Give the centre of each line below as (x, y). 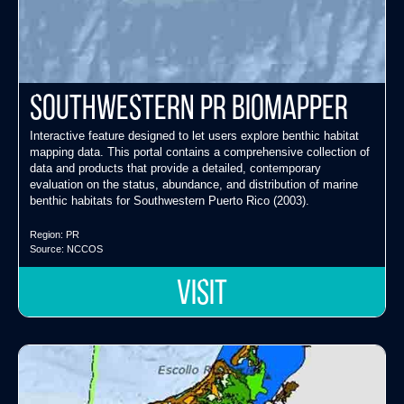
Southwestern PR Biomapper (189, 111)
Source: (48, 249)
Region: (48, 235)
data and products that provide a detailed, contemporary (175, 169)
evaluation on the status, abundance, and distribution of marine (194, 185)
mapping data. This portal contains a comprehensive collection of (200, 152)
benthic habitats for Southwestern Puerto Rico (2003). (170, 201)
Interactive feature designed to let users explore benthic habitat (194, 136)
